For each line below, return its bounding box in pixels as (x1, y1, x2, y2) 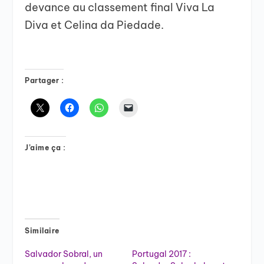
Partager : (25, 75, 64, 85)
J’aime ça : (25, 143, 66, 152)
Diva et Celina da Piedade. (25, 18, 164, 32)
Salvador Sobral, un (25, 248, 103, 259)
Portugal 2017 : (132, 248, 191, 259)
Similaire (25, 226, 60, 235)
